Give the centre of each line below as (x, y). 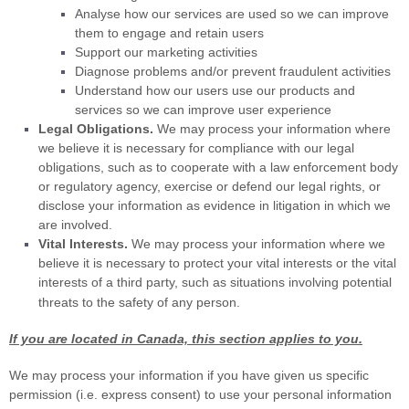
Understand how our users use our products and (215, 90)
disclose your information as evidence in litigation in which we (215, 205)
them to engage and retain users (169, 33)
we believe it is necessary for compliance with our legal (196, 148)
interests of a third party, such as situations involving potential (215, 282)
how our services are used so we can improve (255, 14)
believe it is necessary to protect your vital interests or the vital (217, 263)
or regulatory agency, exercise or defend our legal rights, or (210, 186)
